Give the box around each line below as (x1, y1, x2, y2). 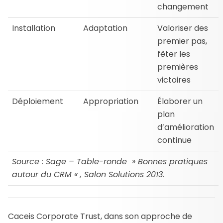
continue (157, 134, 192, 146)
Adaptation (83, 22, 127, 34)
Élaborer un (157, 95, 203, 107)
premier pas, (157, 35, 207, 47)
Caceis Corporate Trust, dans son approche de (8, 210, 192, 222)
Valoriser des (157, 22, 208, 34)
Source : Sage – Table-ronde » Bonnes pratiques (12, 155, 208, 167)
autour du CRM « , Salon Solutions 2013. (12, 168, 164, 180)
